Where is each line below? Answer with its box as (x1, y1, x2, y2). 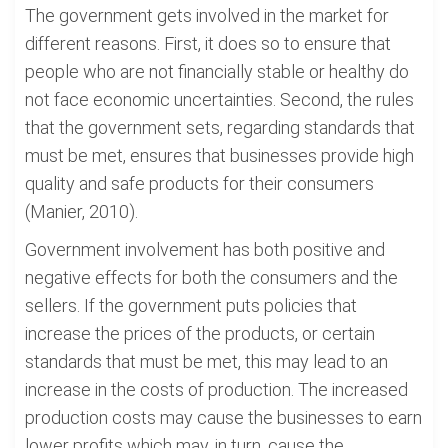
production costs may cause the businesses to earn (25, 407, 422, 428)
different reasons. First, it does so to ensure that (25, 33, 391, 54)
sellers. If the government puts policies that (25, 295, 357, 316)
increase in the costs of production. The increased (25, 379, 408, 400)
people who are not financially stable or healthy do (25, 61, 409, 82)
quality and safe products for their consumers (25, 173, 374, 194)
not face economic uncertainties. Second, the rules (25, 89, 414, 110)
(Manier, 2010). (25, 201, 138, 222)
